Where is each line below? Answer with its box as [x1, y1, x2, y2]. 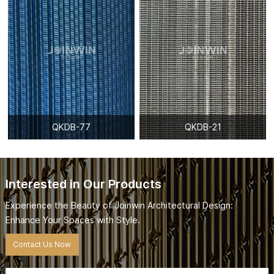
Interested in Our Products [5, 177, 161, 191]
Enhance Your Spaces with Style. [5, 215, 140, 225]
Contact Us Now [13, 240, 72, 249]
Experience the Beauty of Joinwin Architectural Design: [5, 200, 233, 210]
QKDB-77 [51, 122, 91, 132]
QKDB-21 [184, 122, 221, 132]
